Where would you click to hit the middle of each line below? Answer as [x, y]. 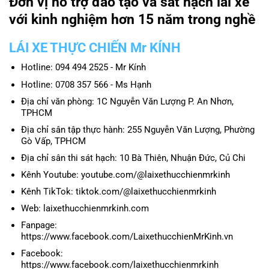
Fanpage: [39, 225]
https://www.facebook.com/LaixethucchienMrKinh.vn [127, 237]
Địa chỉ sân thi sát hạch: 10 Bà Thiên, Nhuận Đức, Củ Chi [133, 158]
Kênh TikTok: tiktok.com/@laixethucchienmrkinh [118, 192]
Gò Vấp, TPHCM [53, 141]
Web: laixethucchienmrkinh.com [85, 209]
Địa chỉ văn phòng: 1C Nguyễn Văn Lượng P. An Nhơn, [127, 101]
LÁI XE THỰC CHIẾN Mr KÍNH [95, 48]
